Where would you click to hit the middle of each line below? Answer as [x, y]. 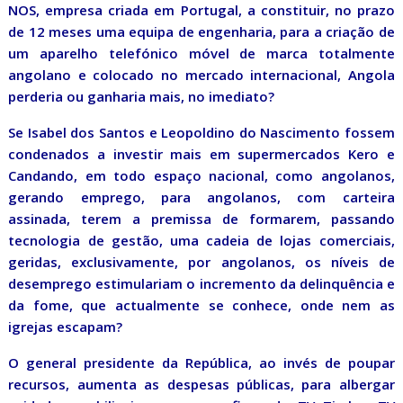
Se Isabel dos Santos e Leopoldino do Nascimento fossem [201, 133]
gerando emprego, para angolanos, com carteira [201, 197]
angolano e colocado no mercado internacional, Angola [201, 75]
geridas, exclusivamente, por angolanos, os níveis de [201, 262]
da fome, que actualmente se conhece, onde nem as [201, 305]
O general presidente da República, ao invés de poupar [201, 363]
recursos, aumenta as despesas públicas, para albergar [201, 385]
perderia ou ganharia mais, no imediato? [142, 97]
